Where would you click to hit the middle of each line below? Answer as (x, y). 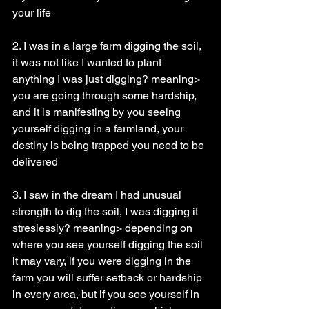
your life (32, 13)
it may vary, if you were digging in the (103, 261)
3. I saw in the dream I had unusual (98, 195)
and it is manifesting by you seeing (98, 112)
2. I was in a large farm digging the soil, (108, 46)
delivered (35, 162)
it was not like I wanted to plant (88, 62)
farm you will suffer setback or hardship (109, 278)
